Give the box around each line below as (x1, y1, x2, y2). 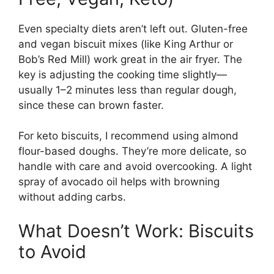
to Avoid (18, 240, 86, 262)
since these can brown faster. (18, 98, 164, 111)
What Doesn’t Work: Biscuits (18, 220, 254, 242)
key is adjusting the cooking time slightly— (18, 68, 227, 81)
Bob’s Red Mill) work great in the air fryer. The (18, 53, 242, 65)
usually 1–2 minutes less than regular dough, (18, 83, 237, 96)
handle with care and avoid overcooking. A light (18, 160, 252, 173)
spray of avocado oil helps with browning (18, 176, 220, 188)
